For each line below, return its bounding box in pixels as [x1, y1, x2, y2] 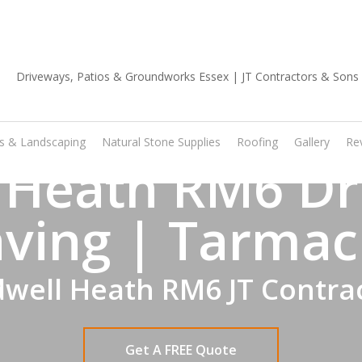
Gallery [294, 134, 330, 149]
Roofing [237, 134, 279, 149]
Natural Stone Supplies [102, 134, 221, 149]
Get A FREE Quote [125, 340, 237, 359]
